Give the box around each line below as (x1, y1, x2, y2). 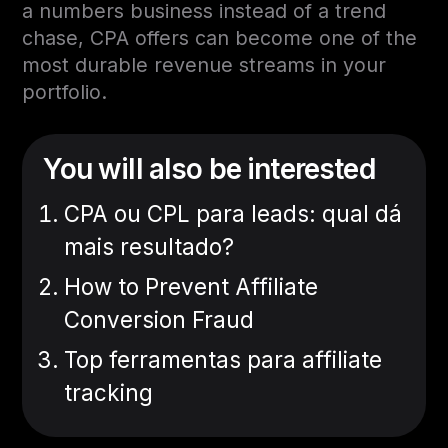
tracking (64, 378, 154, 406)
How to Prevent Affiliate (64, 272, 319, 300)
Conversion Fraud (64, 305, 255, 333)
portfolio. (22, 79, 108, 104)
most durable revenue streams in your (22, 52, 387, 77)
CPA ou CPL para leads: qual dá (64, 199, 403, 227)
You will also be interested (43, 151, 375, 186)
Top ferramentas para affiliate (64, 345, 383, 373)
